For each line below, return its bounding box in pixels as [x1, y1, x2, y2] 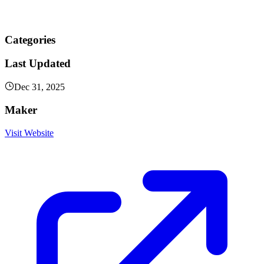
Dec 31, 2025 [14, 82, 65, 93]
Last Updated [5, 57, 71, 70]
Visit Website [5, 127, 54, 138]
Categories [5, 33, 55, 46]
